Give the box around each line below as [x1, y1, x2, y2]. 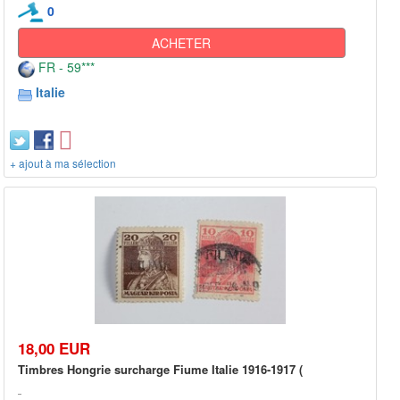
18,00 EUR [18, 337, 90, 359]
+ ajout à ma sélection [10, 155, 116, 171]
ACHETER [152, 34, 212, 53]
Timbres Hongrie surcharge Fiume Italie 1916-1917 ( [18, 360, 303, 378]
